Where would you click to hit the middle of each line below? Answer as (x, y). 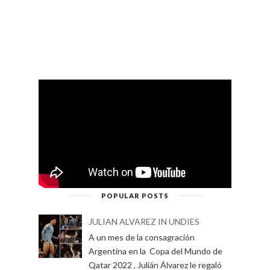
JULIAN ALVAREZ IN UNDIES (144, 222)
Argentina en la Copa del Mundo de (155, 251)
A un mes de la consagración (141, 237)
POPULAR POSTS (135, 195)
